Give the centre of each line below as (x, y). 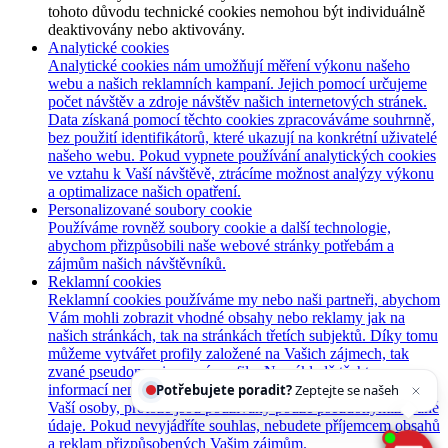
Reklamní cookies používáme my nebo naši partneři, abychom (244, 299)
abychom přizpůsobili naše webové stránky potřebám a (221, 245)
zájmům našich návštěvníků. (137, 263)
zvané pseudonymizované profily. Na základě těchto (212, 371)
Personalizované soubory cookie (150, 209)
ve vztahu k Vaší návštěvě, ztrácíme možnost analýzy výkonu (241, 173)
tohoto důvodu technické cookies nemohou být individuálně (236, 11)
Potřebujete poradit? (136, 372)
